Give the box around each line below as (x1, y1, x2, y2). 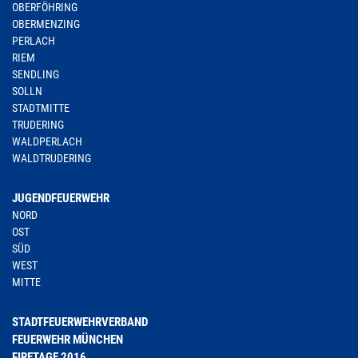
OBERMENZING (12, 18, 80, 30)
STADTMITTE (12, 101, 70, 114)
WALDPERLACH (12, 135, 82, 148)
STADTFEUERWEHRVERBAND (12, 315, 148, 329)
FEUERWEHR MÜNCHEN (12, 332, 123, 347)
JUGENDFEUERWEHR (12, 191, 109, 205)
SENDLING (12, 68, 59, 81)
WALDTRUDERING (12, 152, 91, 165)
